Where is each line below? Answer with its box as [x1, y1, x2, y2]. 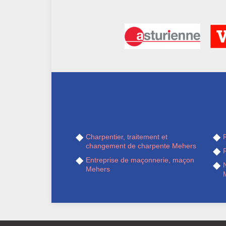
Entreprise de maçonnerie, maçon [86, 156, 194, 164]
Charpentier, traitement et [86, 133, 167, 141]
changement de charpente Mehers [86, 142, 196, 150]
